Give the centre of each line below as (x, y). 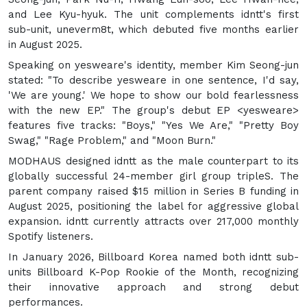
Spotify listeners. (51, 236)
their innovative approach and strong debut (153, 287)
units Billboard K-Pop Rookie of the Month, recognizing (153, 272)
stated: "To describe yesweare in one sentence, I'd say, (153, 80)
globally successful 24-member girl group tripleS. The (153, 176)
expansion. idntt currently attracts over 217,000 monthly (153, 221)
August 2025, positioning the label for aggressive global (153, 206)
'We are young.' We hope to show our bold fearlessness (153, 95)
